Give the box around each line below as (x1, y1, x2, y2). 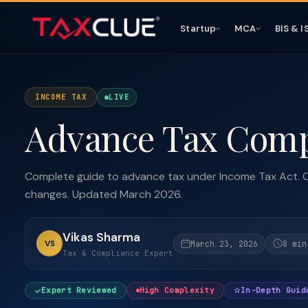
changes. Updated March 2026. (25, 187, 182, 201)
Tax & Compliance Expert (63, 248, 173, 258)
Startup (180, 22, 217, 34)
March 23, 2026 (190, 238, 258, 249)
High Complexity (139, 285, 214, 295)
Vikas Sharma (63, 230, 140, 245)
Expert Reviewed (41, 285, 117, 295)
